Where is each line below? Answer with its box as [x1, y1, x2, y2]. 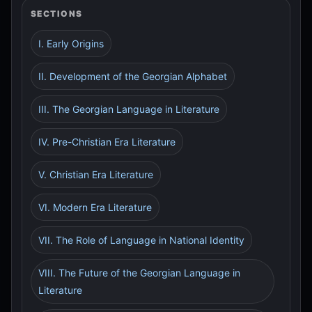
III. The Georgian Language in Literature [38, 103, 219, 115]
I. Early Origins [38, 38, 104, 49]
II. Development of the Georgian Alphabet [38, 70, 227, 82]
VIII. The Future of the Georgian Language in [38, 267, 240, 279]
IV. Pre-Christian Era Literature [38, 136, 175, 148]
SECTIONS [31, 8, 83, 19]
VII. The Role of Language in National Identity [38, 234, 244, 246]
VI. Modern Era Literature [38, 201, 152, 213]
